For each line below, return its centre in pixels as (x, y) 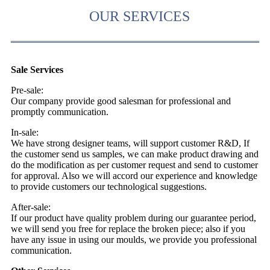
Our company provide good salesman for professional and (121, 101)
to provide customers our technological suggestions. (109, 186)
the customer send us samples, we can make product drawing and (135, 154)
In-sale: (25, 132)
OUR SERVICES (140, 16)
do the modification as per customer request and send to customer (134, 165)
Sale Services (37, 69)
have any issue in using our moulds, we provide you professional (134, 239)
